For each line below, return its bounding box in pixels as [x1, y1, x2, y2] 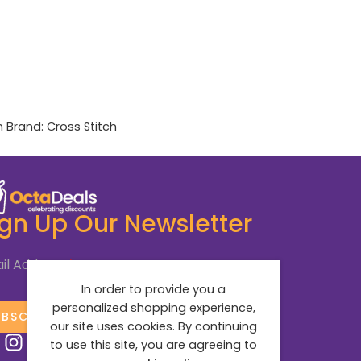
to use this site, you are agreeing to [50, 337, 257, 353]
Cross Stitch [47, 118, 117, 135]
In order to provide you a [81, 281, 226, 297]
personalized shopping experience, [52, 300, 255, 316]
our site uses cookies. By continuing [50, 318, 257, 334]
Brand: [6, 118, 47, 135]
